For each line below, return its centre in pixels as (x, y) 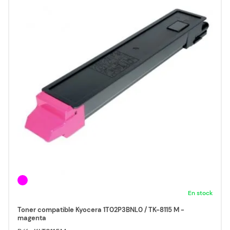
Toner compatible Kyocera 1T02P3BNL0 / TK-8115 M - (101, 210)
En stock (200, 193)
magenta (32, 218)
